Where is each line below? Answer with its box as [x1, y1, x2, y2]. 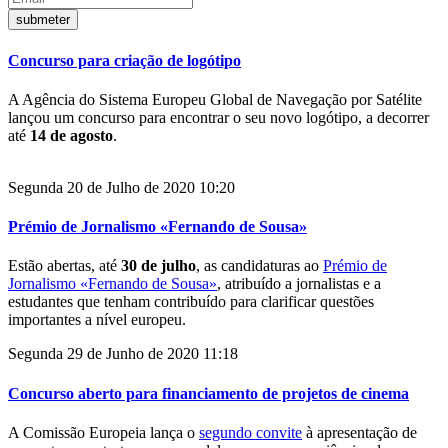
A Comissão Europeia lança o [8, 423, 199, 441]
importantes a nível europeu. [8, 311, 186, 329]
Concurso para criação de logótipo [8, 51, 241, 69]
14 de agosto [30, 126, 113, 144]
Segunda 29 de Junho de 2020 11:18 [8, 345, 238, 363]
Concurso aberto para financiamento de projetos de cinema [8, 384, 409, 402]
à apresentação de [302, 423, 417, 441]
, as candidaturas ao [196, 257, 323, 275]
